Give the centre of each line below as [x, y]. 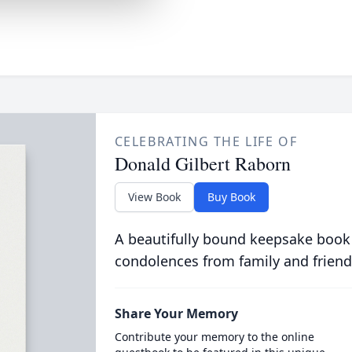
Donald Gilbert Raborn [202, 163]
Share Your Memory [176, 313]
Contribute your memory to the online [214, 337]
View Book [154, 197]
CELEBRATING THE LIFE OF [206, 141]
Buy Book [231, 197]
